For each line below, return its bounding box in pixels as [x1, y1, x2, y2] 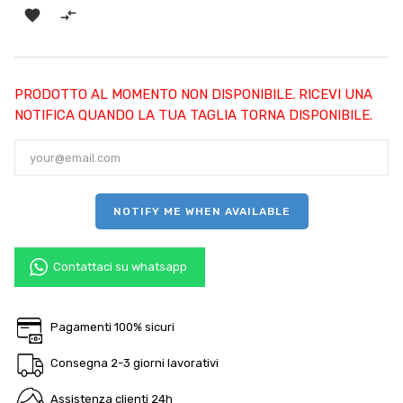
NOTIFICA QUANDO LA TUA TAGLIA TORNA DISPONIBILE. [14, 107, 372, 124]
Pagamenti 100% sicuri [50, 320, 175, 335]
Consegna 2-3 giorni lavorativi [50, 356, 219, 371]
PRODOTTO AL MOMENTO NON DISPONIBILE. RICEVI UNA [14, 86, 372, 103]
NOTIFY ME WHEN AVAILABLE [112, 205, 291, 219]
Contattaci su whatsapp [53, 260, 187, 274]
